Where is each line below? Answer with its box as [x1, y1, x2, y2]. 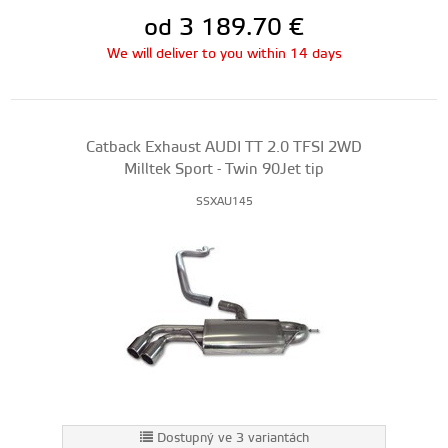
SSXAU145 [195, 195, 253, 209]
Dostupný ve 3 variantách [156, 430, 309, 446]
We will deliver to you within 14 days [106, 45, 342, 63]
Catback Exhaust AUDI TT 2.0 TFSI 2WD [86, 138, 362, 157]
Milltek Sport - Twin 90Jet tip [124, 160, 324, 179]
